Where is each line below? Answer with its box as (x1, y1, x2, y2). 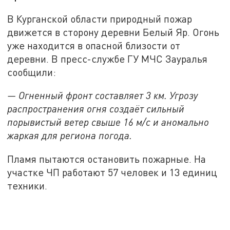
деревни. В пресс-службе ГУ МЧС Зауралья (7, 52, 208, 65)
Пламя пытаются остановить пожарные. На (7, 153, 206, 165)
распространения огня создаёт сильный (7, 103, 185, 115)
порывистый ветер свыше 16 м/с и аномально (7, 116, 209, 128)
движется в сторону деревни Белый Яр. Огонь (7, 26, 220, 38)
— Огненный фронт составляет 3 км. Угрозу (7, 89, 198, 102)
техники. (7, 180, 48, 192)
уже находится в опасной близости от (7, 39, 181, 51)
